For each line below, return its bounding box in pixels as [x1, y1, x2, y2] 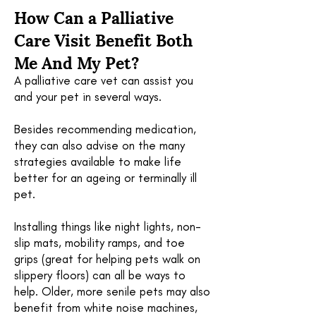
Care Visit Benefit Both [14, 26, 193, 51]
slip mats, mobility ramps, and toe [14, 236, 185, 250]
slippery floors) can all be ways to [14, 268, 186, 282]
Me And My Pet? [14, 49, 140, 74]
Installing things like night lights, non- [14, 219, 201, 233]
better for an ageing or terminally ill [14, 171, 197, 185]
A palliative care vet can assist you [14, 73, 193, 87]
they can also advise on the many [14, 138, 185, 152]
